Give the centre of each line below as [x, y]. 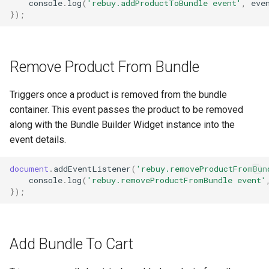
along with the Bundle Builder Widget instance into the [122, 125]
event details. [38, 140]
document [29, 168]
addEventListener [92, 168]
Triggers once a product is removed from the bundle [118, 95]
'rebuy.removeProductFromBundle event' [177, 180]
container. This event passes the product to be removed [126, 110]
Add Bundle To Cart [71, 244]
